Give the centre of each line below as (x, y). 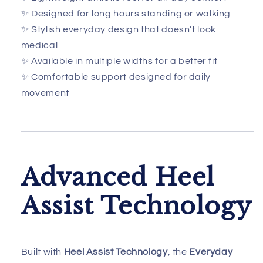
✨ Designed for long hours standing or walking (126, 13)
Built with (42, 252)
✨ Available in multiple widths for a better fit (119, 61)
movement (45, 92)
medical (39, 45)
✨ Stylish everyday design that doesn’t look (118, 29)
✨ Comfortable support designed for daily (116, 77)
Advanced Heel (118, 177)
